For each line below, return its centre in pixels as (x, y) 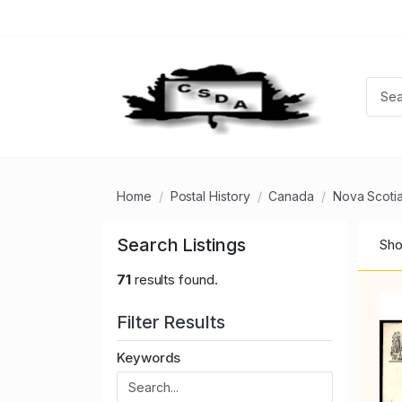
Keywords (149, 358)
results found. (174, 280)
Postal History (210, 197)
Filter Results (173, 323)
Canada (291, 197)
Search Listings (181, 245)
